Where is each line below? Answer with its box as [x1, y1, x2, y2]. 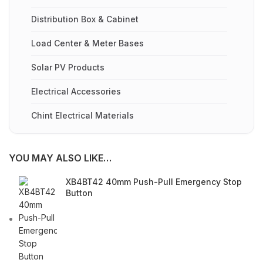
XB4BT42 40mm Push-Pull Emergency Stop [66, 176, 242, 187]
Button [66, 187, 93, 198]
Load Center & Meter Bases [31, 38, 144, 48]
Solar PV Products [31, 62, 104, 72]
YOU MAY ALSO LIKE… [9, 151, 112, 164]
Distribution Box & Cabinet [31, 14, 139, 24]
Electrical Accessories [31, 86, 121, 96]
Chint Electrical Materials [31, 110, 134, 120]
